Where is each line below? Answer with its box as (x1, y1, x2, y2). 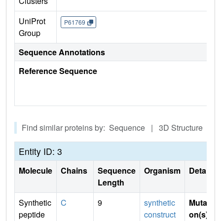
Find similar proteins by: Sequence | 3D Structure (22, 122, 207, 134)
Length (98, 177, 124, 188)
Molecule (19, 165, 52, 177)
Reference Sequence (19, 65, 97, 77)
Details (189, 165, 215, 177)
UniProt (19, 15, 45, 27)
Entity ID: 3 (19, 145, 62, 158)
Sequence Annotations (19, 46, 105, 58)
